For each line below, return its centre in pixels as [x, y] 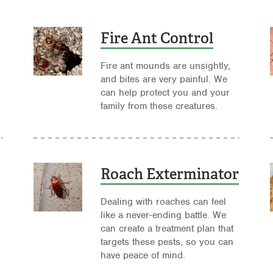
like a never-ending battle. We [163, 215]
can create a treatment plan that [167, 229]
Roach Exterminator [169, 174]
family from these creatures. [159, 106]
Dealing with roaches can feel [163, 202]
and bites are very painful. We [164, 80]
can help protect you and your [165, 93]
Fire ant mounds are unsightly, [165, 66]
